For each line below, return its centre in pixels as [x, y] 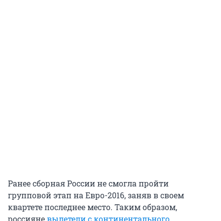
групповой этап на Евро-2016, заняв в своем [96, 195]
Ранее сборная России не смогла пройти [88, 184]
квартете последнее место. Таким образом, [92, 207]
